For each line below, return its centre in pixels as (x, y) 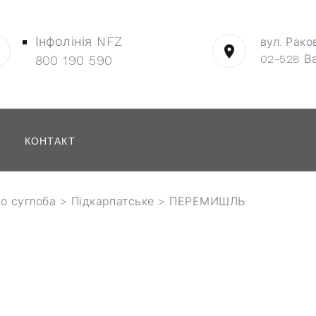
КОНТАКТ (50, 141)
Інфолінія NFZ (79, 41)
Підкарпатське (113, 201)
